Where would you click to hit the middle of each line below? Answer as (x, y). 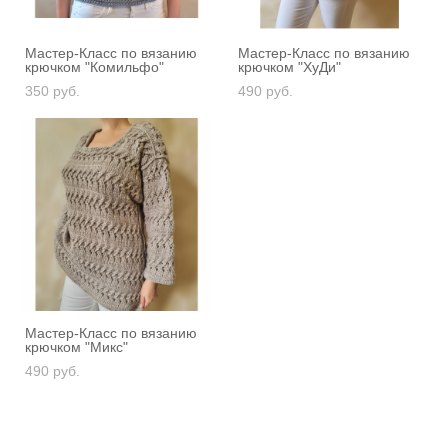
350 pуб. (52, 90)
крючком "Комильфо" (94, 66)
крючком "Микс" (76, 346)
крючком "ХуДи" (289, 66)
